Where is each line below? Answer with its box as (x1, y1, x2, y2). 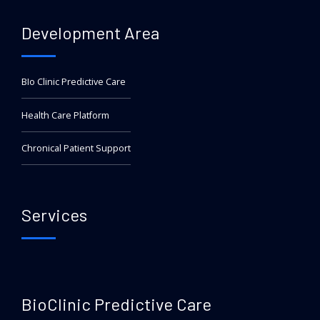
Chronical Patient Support (21, 142, 131, 155)
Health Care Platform (21, 109, 109, 121)
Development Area (21, 22, 159, 44)
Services (21, 204, 87, 226)
